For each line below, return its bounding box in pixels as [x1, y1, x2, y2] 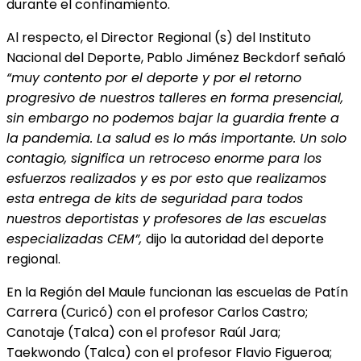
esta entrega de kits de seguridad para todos [6, 189, 303, 208]
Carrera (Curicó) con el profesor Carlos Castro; [6, 302, 308, 322]
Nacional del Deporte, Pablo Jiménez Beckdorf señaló [6, 48, 346, 67]
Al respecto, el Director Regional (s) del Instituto [6, 27, 311, 47]
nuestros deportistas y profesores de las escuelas [6, 209, 326, 228]
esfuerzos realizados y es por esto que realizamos [6, 168, 326, 188]
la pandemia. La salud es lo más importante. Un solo [6, 128, 346, 147]
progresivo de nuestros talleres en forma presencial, [6, 88, 343, 107]
